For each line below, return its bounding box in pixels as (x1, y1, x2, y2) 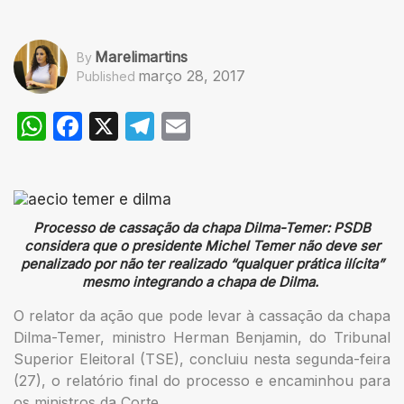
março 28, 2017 (138, 67, 245, 86)
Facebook (82, 107, 216, 143)
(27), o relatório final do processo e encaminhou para (14, 371, 390, 390)
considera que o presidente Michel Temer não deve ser (23, 236, 381, 254)
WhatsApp (46, 107, 186, 143)
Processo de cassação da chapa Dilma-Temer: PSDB (33, 218, 371, 236)
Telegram (154, 107, 282, 143)
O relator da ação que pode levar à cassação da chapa (14, 306, 390, 325)
